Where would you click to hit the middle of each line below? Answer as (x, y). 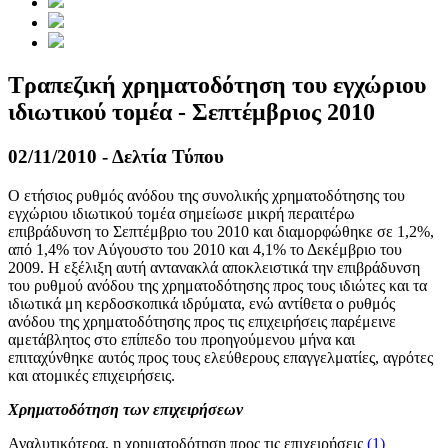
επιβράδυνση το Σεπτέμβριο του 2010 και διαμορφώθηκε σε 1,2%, (221, 231)
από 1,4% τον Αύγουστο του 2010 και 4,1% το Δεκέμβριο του (205, 249)
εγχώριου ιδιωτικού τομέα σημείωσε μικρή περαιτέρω (181, 213)
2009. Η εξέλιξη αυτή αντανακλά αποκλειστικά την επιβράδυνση (214, 267)
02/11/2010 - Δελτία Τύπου (116, 157)
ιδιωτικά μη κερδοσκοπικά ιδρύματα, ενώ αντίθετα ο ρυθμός (201, 303)
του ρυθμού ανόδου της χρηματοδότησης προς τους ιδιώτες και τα (217, 285)
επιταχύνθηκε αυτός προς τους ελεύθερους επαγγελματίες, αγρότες (220, 357)
